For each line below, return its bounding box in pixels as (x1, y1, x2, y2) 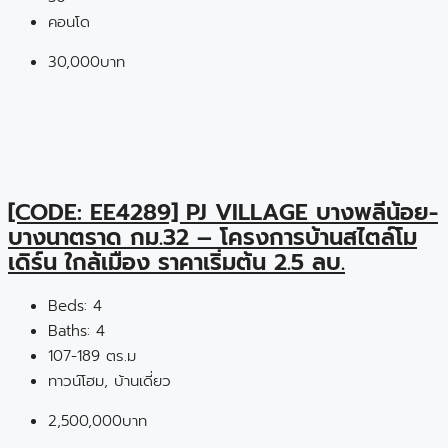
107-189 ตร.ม (48, 345, 136, 367)
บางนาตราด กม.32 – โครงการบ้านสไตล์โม (8, 220, 417, 255)
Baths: (48, 320, 90, 342)
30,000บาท (48, 50, 125, 73)
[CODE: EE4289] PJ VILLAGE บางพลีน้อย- (8, 195, 438, 230)
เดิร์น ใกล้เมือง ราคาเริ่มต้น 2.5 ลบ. (8, 245, 345, 280)
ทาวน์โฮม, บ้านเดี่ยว (48, 370, 171, 392)
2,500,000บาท (48, 410, 147, 432)
